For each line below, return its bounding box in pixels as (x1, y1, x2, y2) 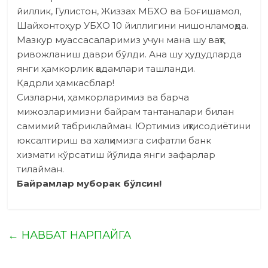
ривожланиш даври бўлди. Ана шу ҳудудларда (17, 48, 242, 60)
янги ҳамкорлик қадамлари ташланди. (17, 63, 196, 75)
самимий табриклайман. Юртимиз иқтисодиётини (17, 120, 251, 132)
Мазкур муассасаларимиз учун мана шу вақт (17, 34, 224, 46)
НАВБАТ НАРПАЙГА (19, 229, 132, 242)
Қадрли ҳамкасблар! (17, 77, 115, 89)
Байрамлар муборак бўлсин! (17, 178, 162, 190)
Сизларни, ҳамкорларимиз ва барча (17, 92, 190, 103)
